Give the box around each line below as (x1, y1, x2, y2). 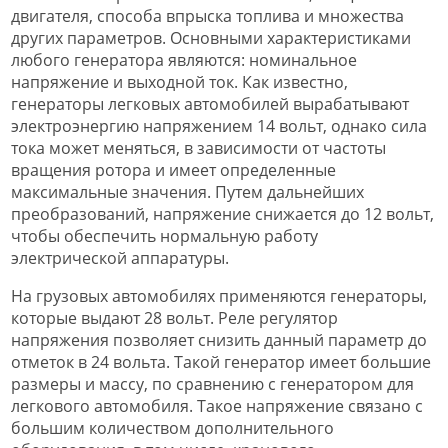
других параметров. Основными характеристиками (11, 26, 411, 49)
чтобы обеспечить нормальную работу (11, 224, 318, 247)
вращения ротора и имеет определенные (11, 158, 336, 181)
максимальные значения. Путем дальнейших (11, 180, 364, 203)
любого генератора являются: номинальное (11, 48, 357, 71)
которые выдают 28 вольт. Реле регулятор (11, 306, 338, 329)
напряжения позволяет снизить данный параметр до (11, 328, 427, 351)
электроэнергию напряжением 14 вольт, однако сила (11, 114, 427, 137)
